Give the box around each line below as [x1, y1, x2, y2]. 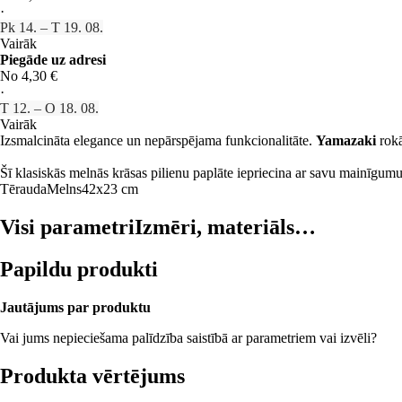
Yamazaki [316, 132, 376, 148]
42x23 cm [82, 180, 138, 197]
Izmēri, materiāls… [135, 214, 316, 239]
